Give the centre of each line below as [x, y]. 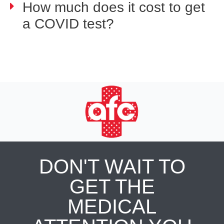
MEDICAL [112, 206]
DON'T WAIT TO [112, 166]
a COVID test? [68, 24]
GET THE [112, 186]
